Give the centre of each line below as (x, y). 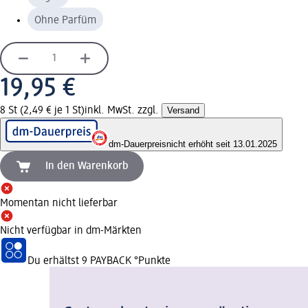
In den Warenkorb (87, 166)
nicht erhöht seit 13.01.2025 (222, 144)
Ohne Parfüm (65, 20)
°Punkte (151, 261)
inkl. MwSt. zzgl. (123, 110)
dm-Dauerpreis (137, 144)
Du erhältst (55, 261)
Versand (183, 110)
